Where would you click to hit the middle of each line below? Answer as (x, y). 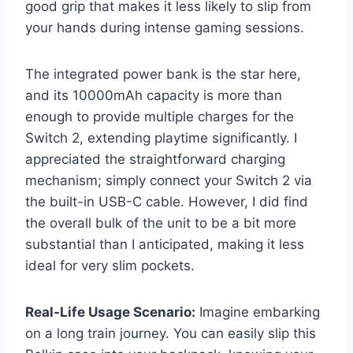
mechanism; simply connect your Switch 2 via (169, 180)
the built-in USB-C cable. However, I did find (167, 201)
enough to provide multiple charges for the (160, 116)
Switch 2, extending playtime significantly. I (161, 137)
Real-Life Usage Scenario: (110, 312)
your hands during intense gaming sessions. (165, 27)
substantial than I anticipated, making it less (165, 244)
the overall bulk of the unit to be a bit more (161, 223)
